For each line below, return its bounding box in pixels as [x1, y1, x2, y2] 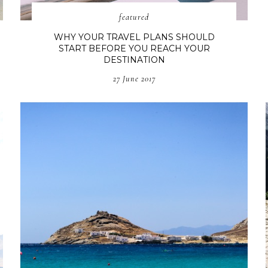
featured [119, 11, 150, 22]
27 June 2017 [112, 73, 156, 84]
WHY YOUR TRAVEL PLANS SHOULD [53, 31, 215, 42]
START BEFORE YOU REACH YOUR [58, 42, 210, 54]
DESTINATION [103, 54, 165, 65]
